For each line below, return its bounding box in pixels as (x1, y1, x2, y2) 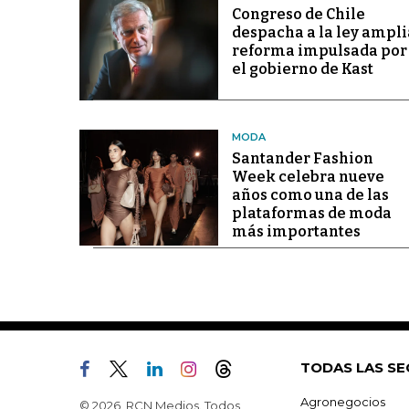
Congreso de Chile (231, 5, 365, 23)
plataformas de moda (231, 204, 392, 223)
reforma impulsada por (231, 42, 407, 59)
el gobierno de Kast (231, 60, 373, 78)
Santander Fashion (231, 150, 373, 168)
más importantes (231, 223, 361, 241)
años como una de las (231, 186, 389, 204)
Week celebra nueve (231, 168, 384, 186)
